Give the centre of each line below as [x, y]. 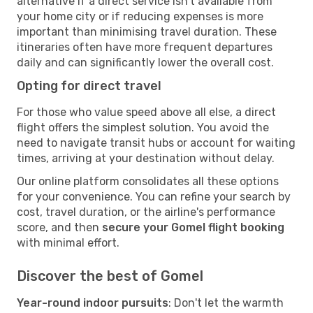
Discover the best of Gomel [110, 276]
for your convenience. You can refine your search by [154, 196]
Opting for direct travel [89, 86]
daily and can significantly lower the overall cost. [145, 62]
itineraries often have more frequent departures [145, 47]
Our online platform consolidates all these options [148, 181]
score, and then [59, 227]
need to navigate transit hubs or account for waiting [156, 143]
